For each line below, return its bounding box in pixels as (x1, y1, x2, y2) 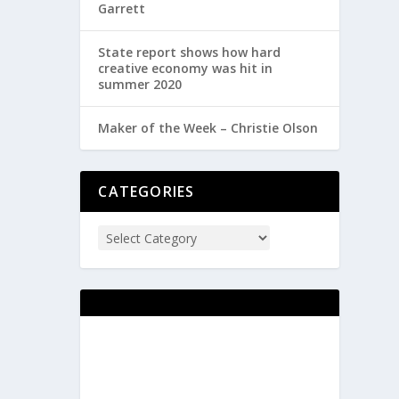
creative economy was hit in (98, 60, 273, 77)
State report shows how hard (98, 44, 281, 61)
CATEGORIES (98, 182, 195, 202)
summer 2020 (98, 76, 183, 94)
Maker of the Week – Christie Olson (98, 119, 319, 137)
